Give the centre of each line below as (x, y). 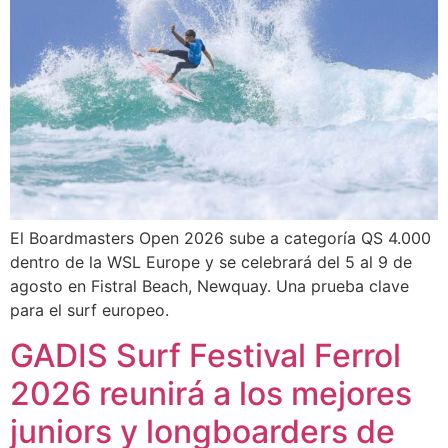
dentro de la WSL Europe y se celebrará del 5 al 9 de (211, 262)
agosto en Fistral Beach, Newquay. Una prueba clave (209, 286)
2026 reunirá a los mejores (211, 393)
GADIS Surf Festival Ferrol (205, 355)
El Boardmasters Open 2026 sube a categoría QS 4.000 (220, 238)
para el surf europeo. (89, 310)
